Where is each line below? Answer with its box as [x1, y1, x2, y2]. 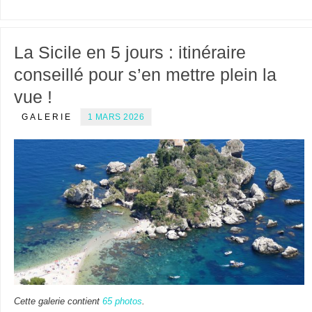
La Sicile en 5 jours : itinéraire [13, 42, 246, 63]
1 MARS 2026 [87, 112, 145, 123]
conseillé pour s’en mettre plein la [13, 65, 276, 85]
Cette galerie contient [13, 296, 102, 306]
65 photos [102, 296, 142, 306]
